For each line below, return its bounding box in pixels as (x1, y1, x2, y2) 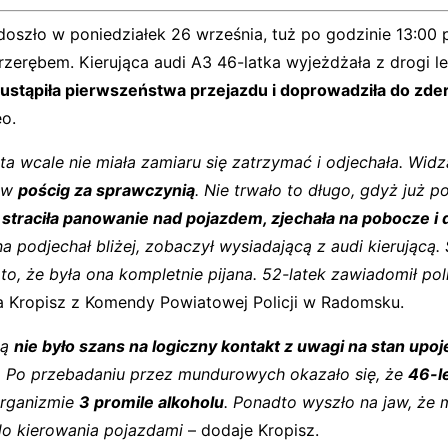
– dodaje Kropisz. (183, 420, 319, 441)
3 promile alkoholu (79, 392, 224, 413)
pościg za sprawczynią (18, 180, 195, 201)
